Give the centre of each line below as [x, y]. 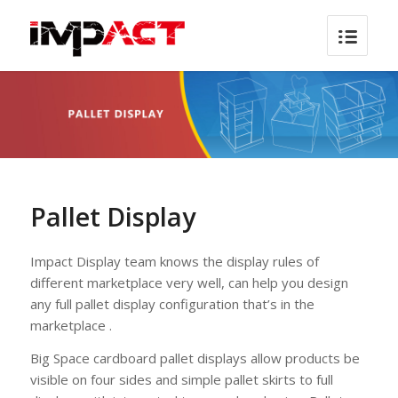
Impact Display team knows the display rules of [174, 261]
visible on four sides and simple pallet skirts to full [181, 379]
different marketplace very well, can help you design [189, 282]
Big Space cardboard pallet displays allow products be [195, 358]
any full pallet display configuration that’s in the [172, 303]
